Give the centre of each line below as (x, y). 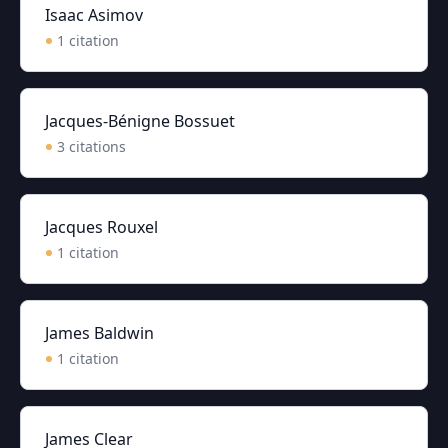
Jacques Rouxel (101, 227)
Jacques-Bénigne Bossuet (140, 121)
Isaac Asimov (94, 15)
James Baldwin (99, 333)
